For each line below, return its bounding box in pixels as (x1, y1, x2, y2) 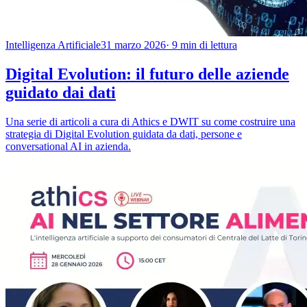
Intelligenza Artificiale (5, 38, 101, 51)
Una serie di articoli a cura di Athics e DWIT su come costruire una (5, 115, 295, 127)
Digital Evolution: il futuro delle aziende (5, 64, 289, 83)
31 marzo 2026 (101, 38, 166, 51)
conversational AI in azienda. (5, 140, 131, 152)
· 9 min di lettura (166, 38, 237, 51)
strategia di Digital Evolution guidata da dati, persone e (5, 127, 242, 140)
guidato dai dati (5, 83, 116, 101)
